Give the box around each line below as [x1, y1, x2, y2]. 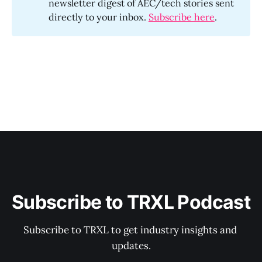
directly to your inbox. [48, 11, 149, 23]
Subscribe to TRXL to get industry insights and [23, 223, 239, 236]
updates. [111, 239, 151, 252]
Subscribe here [148, 11, 215, 23]
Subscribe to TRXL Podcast [12, 191, 250, 213]
